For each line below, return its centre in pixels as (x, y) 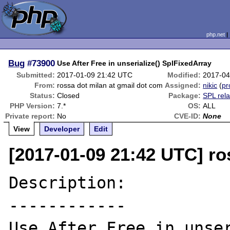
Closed (69, 95)
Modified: (184, 75)
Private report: (30, 116)
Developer (62, 129)
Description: (68, 183)
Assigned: (183, 85)
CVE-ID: (188, 116)
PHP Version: (33, 106)
